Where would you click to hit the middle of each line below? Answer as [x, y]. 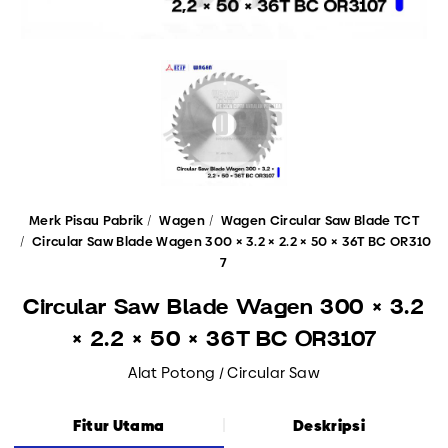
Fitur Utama [119, 425]
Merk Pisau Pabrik [86, 220]
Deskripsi [329, 425]
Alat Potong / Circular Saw [224, 372]
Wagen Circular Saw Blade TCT [319, 220]
